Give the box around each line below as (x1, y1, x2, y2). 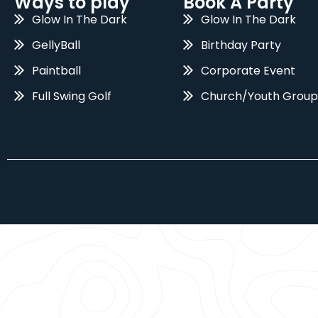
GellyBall (31, 37, 80, 54)
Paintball (31, 62, 81, 79)
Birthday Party (200, 37, 281, 54)
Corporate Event (200, 62, 295, 79)
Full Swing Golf (31, 88, 111, 105)
